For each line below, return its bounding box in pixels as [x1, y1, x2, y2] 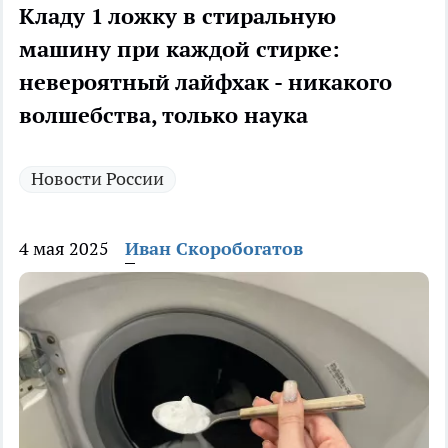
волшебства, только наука [19, 101, 308, 130]
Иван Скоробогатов [125, 237, 303, 261]
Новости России [31, 167, 164, 191]
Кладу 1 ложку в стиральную [19, 2, 336, 31]
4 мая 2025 [19, 237, 109, 261]
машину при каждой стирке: [19, 35, 340, 64]
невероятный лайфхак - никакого [19, 68, 392, 97]
